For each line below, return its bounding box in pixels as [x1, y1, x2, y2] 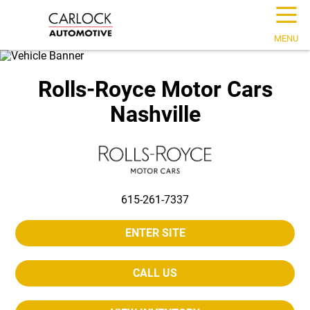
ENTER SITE [125, 226, 185, 239]
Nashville [109, 101, 201, 128]
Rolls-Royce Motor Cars [37, 76, 273, 103]
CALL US [133, 266, 177, 280]
